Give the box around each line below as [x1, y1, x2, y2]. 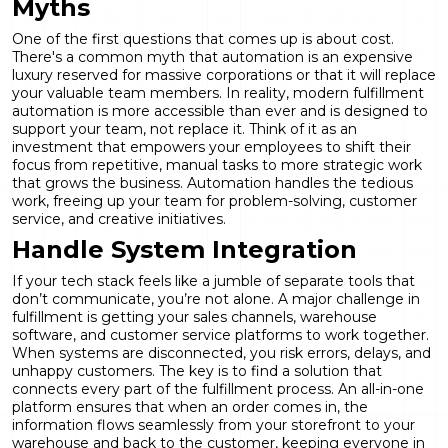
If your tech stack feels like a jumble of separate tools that [12, 271, 415, 290]
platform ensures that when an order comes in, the [12, 397, 368, 416]
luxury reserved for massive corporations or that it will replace [12, 65, 436, 84]
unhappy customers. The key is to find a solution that [12, 361, 382, 380]
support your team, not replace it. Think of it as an [12, 119, 357, 138]
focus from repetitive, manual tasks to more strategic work [12, 155, 422, 174]
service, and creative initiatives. [12, 209, 226, 228]
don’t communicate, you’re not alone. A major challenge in [12, 289, 420, 308]
